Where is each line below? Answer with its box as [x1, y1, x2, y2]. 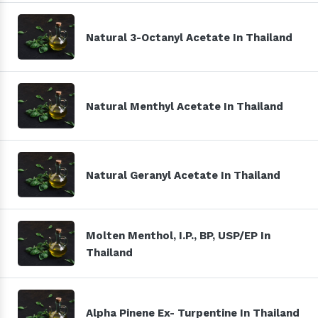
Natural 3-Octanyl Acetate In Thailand [86, 31, 292, 44]
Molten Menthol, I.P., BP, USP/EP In [86, 229, 270, 242]
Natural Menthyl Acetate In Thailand [86, 99, 283, 113]
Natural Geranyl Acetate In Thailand [86, 168, 280, 182]
